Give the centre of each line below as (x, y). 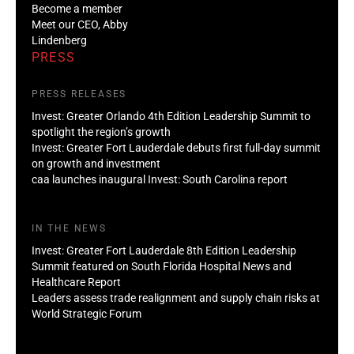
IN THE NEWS (69, 228)
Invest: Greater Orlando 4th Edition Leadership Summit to (171, 116)
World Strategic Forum (87, 313)
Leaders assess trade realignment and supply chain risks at (176, 298)
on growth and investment (96, 163)
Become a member (77, 8)
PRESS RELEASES (79, 94)
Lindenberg (59, 40)
